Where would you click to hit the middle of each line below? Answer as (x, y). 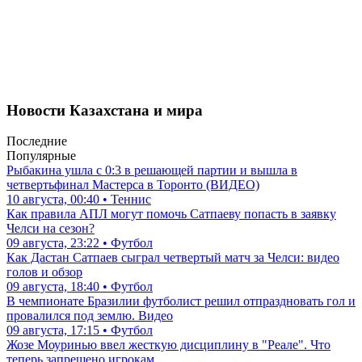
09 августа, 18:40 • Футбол (80, 287)
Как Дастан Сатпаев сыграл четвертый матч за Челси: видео (173, 258)
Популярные (41, 156)
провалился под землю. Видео (90, 316)
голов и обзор (44, 272)
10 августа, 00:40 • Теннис (79, 200)
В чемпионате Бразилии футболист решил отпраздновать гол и (181, 301)
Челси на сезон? (51, 229)
